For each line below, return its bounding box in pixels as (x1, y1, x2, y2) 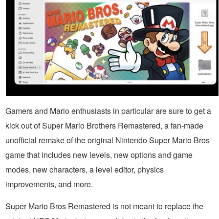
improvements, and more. (5, 178, 93, 190)
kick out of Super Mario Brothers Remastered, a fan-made (5, 119, 203, 131)
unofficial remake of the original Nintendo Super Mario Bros (5, 134, 210, 146)
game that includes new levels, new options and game (5, 149, 193, 160)
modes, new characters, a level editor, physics (5, 163, 164, 175)
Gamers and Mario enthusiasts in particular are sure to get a (5, 105, 211, 116)
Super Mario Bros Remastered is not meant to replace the (5, 200, 203, 212)
